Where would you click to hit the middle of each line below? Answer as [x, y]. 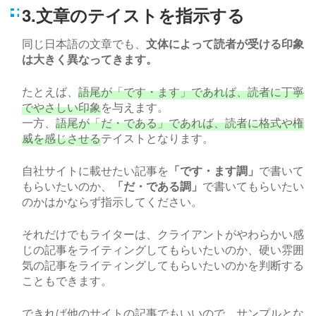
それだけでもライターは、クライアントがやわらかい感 [163, 234]
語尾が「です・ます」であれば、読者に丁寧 [191, 92]
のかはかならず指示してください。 [112, 202]
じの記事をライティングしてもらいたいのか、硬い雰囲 [163, 250]
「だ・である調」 [157, 186]
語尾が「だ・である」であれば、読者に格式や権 [180, 123]
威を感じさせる [61, 138]
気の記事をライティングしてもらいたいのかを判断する [163, 265]
